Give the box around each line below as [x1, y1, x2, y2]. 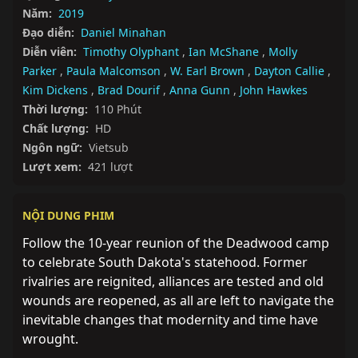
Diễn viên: [22, 44, 77, 59]
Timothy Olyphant [83, 44, 179, 59]
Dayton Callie [254, 63, 324, 78]
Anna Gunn [169, 82, 230, 97]
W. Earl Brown [170, 63, 245, 78]
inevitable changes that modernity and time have [22, 311, 318, 328]
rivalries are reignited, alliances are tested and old [22, 272, 324, 290]
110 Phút [94, 101, 141, 117]
